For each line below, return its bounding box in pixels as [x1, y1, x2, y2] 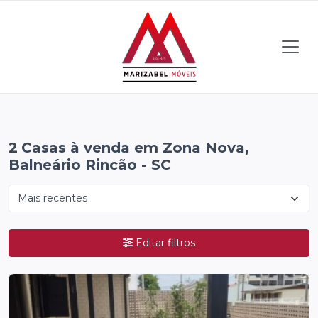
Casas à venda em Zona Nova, [21, 139, 249, 156]
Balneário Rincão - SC [9, 156, 171, 173]
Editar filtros [136, 236, 195, 249]
